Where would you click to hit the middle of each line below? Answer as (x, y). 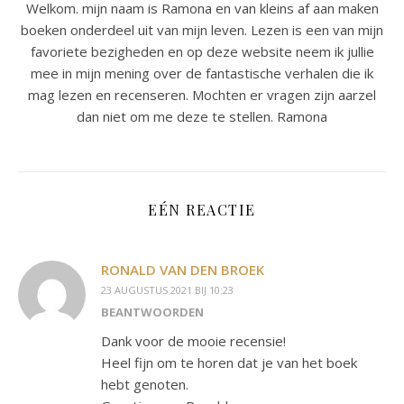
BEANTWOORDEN (152, 312)
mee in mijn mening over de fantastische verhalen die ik (202, 73)
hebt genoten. (145, 384)
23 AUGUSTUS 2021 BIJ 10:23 (167, 289)
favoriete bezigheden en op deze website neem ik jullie (202, 51)
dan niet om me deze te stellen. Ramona (202, 116)
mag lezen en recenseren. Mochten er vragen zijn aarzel (202, 94)
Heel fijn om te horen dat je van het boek (229, 362)
